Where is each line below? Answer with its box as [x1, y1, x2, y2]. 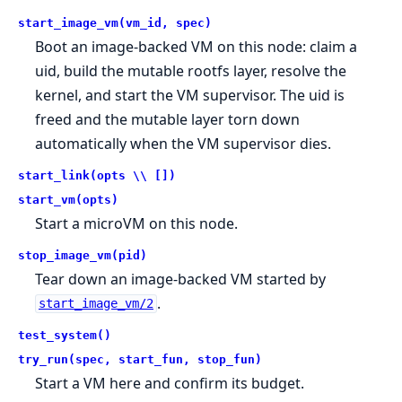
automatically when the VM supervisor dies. [35, 133, 332, 153]
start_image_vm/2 [38, 296, 153, 311]
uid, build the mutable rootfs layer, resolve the [35, 60, 347, 81]
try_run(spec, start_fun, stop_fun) [18, 352, 262, 366]
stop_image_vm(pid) [18, 248, 147, 262]
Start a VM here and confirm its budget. [35, 372, 305, 393]
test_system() [18, 328, 111, 342]
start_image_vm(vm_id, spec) [18, 15, 212, 30]
